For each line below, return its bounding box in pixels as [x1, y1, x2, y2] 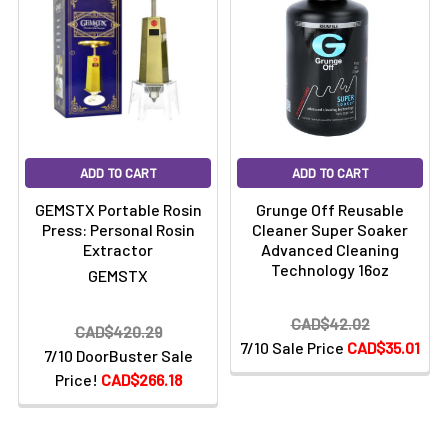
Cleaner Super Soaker [252, 220, 408, 239]
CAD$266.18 [100, 370, 182, 389]
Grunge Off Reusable [256, 200, 404, 219]
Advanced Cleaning [261, 240, 399, 259]
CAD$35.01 [347, 338, 420, 357]
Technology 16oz [271, 260, 389, 279]
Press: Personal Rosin [41, 220, 195, 239]
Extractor [83, 240, 153, 259]
